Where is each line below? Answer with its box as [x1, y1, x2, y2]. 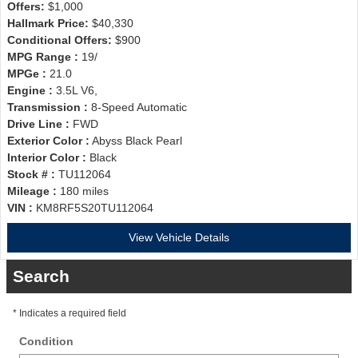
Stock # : [7, 168, 55, 181]
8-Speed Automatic [91, 101, 187, 113]
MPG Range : [7, 50, 78, 63]
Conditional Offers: [7, 34, 112, 46]
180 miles [60, 185, 109, 197]
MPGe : [7, 67, 46, 80]
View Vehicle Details [129, 230, 229, 244]
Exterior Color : [7, 134, 89, 147]
